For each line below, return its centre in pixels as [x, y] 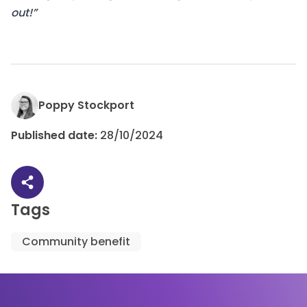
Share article [62, 189]
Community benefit [76, 242]
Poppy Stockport [86, 105]
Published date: [56, 135]
